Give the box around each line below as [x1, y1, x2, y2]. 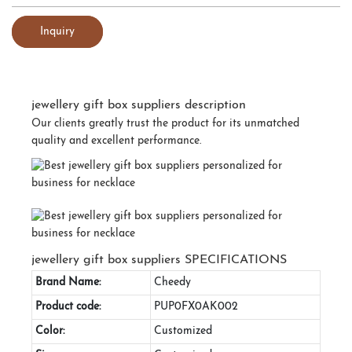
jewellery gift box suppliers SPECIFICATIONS [31, 253, 287, 266]
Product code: [35, 300, 101, 313]
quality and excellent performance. [31, 134, 201, 147]
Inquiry [40, 25, 75, 38]
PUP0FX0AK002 [154, 300, 238, 313]
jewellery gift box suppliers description [31, 98, 246, 112]
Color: [35, 324, 64, 337]
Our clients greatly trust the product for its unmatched [31, 117, 299, 130]
